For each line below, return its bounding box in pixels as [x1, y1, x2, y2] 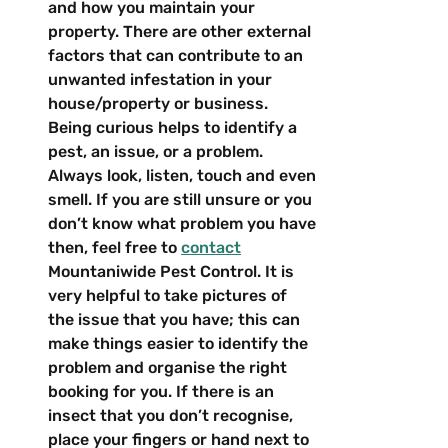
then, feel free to [48, 237, 181, 257]
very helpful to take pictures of [48, 285, 291, 305]
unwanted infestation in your [48, 69, 276, 89]
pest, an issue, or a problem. [48, 141, 267, 161]
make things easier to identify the [48, 333, 312, 353]
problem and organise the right [48, 357, 291, 377]
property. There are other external [48, 21, 315, 41]
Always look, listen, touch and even [48, 165, 320, 185]
